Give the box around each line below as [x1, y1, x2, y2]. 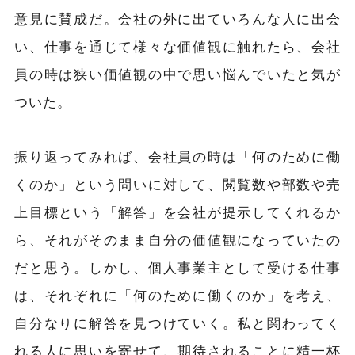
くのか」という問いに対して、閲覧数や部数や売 [14, 175, 341, 192]
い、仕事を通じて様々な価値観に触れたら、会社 [14, 37, 341, 54]
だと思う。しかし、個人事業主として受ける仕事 [14, 258, 341, 275]
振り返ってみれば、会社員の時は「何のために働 [14, 147, 341, 164]
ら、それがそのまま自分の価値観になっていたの [14, 231, 341, 247]
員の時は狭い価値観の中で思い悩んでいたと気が [14, 65, 341, 82]
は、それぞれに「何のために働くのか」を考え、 [14, 286, 341, 303]
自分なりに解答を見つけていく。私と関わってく [14, 314, 341, 330]
